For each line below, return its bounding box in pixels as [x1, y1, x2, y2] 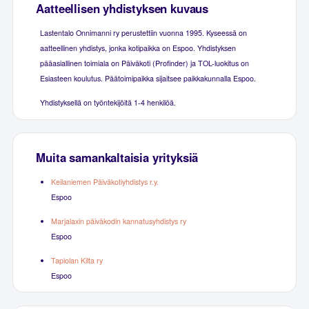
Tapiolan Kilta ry [50, 255, 103, 266]
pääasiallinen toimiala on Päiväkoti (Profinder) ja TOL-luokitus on [39, 57, 249, 68]
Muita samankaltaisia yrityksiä [36, 148, 199, 166]
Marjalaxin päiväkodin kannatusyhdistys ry [50, 215, 186, 226]
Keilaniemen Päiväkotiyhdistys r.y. [50, 176, 159, 187]
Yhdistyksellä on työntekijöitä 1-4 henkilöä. [39, 97, 176, 108]
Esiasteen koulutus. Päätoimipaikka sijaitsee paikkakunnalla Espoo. [39, 72, 256, 83]
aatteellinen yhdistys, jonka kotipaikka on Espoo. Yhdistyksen [39, 42, 236, 53]
